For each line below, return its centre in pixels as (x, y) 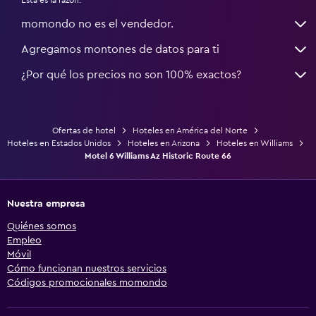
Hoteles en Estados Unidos (59, 143)
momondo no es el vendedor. (97, 24)
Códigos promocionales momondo (87, 282)
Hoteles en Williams (254, 143)
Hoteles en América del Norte (190, 130)
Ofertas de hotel (84, 130)
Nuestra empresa (46, 203)
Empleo (24, 240)
